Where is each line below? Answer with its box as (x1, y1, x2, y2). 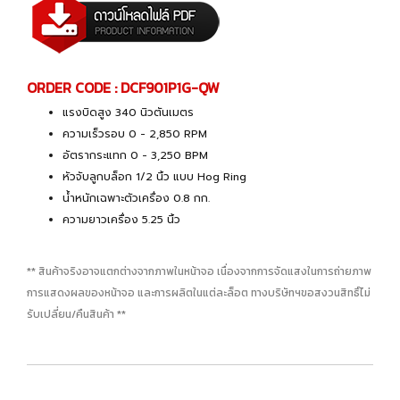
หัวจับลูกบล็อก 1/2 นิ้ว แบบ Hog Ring (62, 168, 250, 185)
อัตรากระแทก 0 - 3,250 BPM (62, 146, 208, 163)
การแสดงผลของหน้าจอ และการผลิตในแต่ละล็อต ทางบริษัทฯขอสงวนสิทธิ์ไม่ (27, 284, 371, 301)
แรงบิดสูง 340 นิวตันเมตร (62, 104, 194, 121)
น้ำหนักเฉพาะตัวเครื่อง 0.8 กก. (62, 189, 210, 206)
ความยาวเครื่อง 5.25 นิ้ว (62, 211, 180, 228)
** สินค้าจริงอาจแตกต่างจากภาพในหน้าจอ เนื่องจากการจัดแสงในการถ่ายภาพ (27, 262, 371, 279)
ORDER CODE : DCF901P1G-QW (27, 76, 220, 98)
